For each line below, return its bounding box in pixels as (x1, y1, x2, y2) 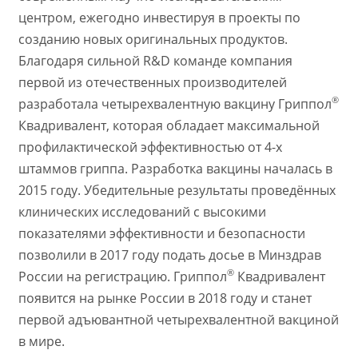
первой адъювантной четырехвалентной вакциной (18, 310, 339, 328)
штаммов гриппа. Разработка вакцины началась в (18, 159, 332, 177)
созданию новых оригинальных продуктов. (18, 30, 288, 48)
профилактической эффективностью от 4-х (18, 137, 282, 156)
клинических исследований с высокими (18, 202, 266, 221)
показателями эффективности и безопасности (18, 224, 305, 242)
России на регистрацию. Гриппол (18, 267, 227, 285)
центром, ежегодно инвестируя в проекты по (18, 8, 300, 26)
